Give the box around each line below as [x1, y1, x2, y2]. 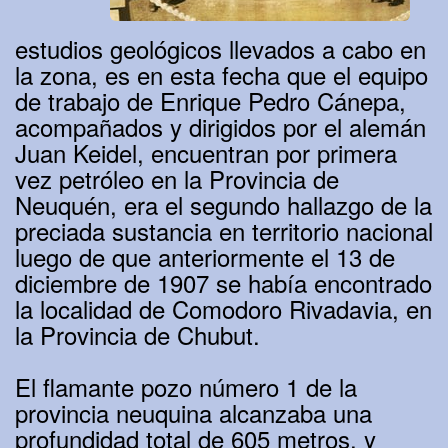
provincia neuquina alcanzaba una [15, 395, 372, 431]
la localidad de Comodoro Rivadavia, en [15, 291, 432, 327]
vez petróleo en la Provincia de [15, 161, 339, 197]
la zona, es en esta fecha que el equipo [15, 57, 428, 93]
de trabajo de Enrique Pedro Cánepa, [15, 83, 406, 119]
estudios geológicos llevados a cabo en [15, 31, 426, 67]
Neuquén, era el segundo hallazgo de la [15, 187, 432, 223]
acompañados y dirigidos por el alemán [15, 109, 426, 145]
